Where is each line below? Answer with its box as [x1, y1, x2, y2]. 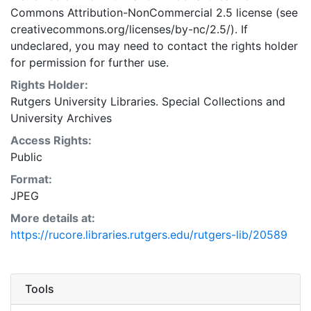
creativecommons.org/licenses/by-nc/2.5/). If [10, 22, 248, 36]
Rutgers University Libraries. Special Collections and [10, 94, 285, 108]
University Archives [10, 111, 112, 125]
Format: [10, 172, 52, 186]
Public [10, 150, 42, 164]
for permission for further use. [10, 56, 169, 69]
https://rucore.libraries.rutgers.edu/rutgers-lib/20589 [10, 228, 287, 242]
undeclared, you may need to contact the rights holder [10, 39, 298, 53]
